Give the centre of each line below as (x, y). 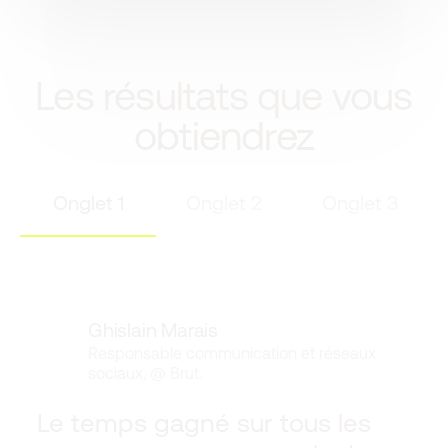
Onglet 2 (224, 203)
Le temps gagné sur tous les (204, 422)
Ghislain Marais (152, 330)
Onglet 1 (88, 203)
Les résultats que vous (224, 95)
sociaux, (116, 373)
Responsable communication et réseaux (231, 353)
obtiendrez (224, 135)
